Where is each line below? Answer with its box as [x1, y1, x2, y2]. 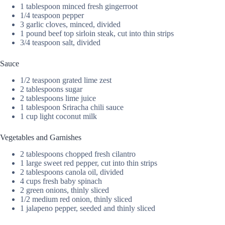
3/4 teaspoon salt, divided [20, 38, 100, 47]
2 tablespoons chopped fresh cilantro [20, 150, 136, 159]
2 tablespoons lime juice [20, 94, 96, 103]
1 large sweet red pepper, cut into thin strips [20, 159, 157, 168]
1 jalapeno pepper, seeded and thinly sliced [20, 204, 155, 213]
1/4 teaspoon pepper [20, 11, 84, 20]
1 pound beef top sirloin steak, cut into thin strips [20, 29, 174, 38]
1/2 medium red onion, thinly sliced [20, 195, 132, 204]
